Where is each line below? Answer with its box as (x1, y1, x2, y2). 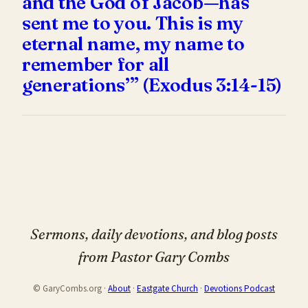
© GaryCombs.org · (33, 283, 108, 296)
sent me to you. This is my (22, 11, 244, 34)
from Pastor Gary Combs (78, 247, 230, 265)
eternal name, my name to (22, 32, 245, 55)
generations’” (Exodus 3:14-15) (22, 73, 283, 96)
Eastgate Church (137, 283, 198, 296)
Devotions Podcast (204, 283, 275, 296)
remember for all (22, 52, 169, 76)
